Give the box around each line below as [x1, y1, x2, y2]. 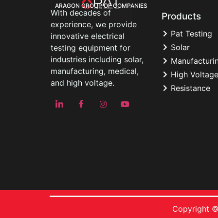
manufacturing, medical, [51, 66, 139, 76]
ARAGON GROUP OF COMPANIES [55, 1, 147, 9]
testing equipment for [51, 42, 130, 53]
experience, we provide [51, 19, 137, 29]
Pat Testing [171, 28, 212, 38]
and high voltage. [51, 77, 114, 88]
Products [162, 10, 201, 22]
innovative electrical [51, 31, 125, 41]
